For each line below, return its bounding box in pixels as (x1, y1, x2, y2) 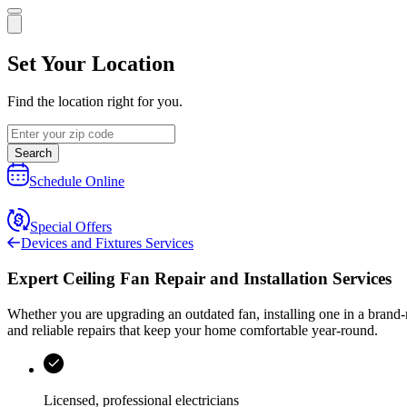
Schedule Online (29, 174, 124, 190)
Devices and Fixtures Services (21, 235, 194, 252)
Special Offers (30, 219, 112, 235)
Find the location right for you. (7, 94, 183, 110)
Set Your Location (7, 51, 174, 75)
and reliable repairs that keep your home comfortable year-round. (7, 322, 378, 338)
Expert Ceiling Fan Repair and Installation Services (7, 269, 392, 289)
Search (15, 146, 52, 161)
